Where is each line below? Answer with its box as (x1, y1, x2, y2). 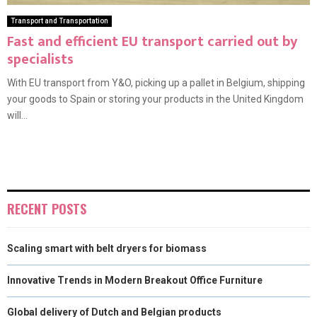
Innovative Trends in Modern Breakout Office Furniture (7, 275, 263, 287)
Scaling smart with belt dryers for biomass (7, 243, 207, 255)
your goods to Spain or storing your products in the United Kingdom (7, 93, 304, 105)
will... (7, 110, 28, 122)
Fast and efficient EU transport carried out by (7, 30, 297, 54)
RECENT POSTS (7, 200, 86, 219)
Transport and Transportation (11, 17, 108, 25)
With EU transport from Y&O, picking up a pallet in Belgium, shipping (7, 77, 305, 89)
